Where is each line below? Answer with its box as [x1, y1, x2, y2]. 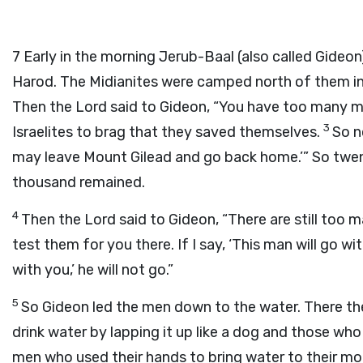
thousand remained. [12, 173, 145, 191]
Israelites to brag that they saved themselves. [12, 123, 323, 141]
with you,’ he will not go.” [12, 261, 173, 279]
